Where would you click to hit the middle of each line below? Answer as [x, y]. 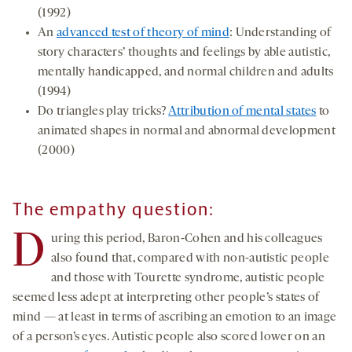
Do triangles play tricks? [103, 112]
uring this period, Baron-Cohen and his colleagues [187, 239]
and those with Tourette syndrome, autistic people [188, 279]
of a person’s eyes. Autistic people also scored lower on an [169, 337]
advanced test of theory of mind [143, 33]
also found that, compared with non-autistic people [191, 259]
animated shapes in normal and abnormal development [187, 132]
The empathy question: [114, 210]
